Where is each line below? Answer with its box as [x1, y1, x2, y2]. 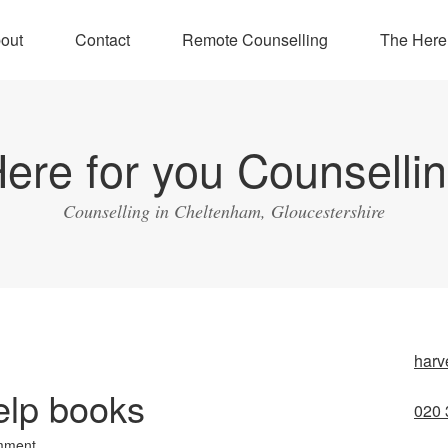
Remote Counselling [181, 28, 328, 51]
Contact [74, 28, 130, 51]
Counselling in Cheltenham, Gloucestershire [63, 199, 385, 223]
